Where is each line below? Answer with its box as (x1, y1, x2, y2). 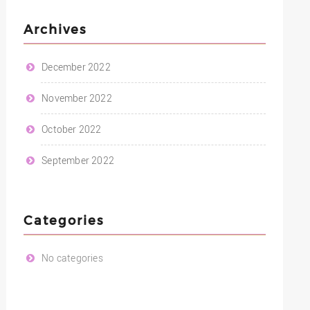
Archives (23, 21, 86, 36)
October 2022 (42, 123, 102, 135)
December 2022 (42, 61, 111, 73)
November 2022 (42, 92, 112, 104)
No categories (42, 252, 103, 264)
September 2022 (42, 154, 114, 166)
